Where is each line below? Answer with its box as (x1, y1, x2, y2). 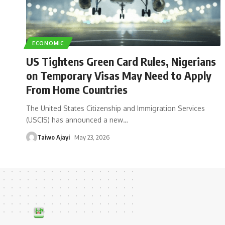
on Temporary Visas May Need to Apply (26, 68, 211, 82)
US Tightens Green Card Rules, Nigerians (26, 54, 216, 68)
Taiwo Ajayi (37, 133, 70, 141)
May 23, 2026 (74, 133, 109, 141)
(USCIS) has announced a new (26, 115, 123, 124)
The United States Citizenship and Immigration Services (26, 103, 205, 113)
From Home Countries (26, 82, 128, 96)
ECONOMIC (32, 40, 64, 46)
